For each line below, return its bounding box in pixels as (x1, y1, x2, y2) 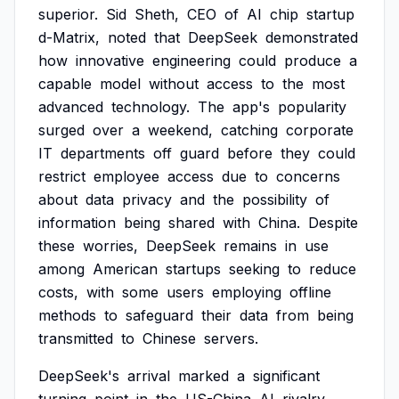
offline (289, 283, 331, 301)
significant (253, 367, 320, 385)
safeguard (126, 306, 193, 324)
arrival (127, 367, 170, 385)
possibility (242, 191, 307, 208)
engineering (152, 52, 231, 69)
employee (94, 167, 159, 185)
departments (61, 144, 145, 162)
